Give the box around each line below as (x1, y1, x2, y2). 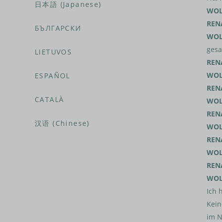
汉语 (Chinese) (35, 118, 90, 128)
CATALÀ (35, 95, 64, 104)
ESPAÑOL (35, 71, 70, 80)
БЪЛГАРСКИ (35, 23, 82, 33)
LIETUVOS (35, 47, 72, 56)
